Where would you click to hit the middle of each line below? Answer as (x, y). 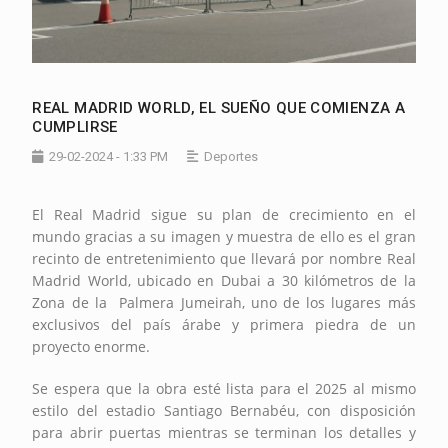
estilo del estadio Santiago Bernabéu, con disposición (224, 410)
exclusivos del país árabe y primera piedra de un (224, 324)
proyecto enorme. (91, 346)
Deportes (231, 156)
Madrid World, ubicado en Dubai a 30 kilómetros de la (224, 280)
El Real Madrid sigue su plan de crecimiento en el (224, 214)
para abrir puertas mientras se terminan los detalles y (224, 432)
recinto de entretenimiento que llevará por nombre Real (224, 258)
